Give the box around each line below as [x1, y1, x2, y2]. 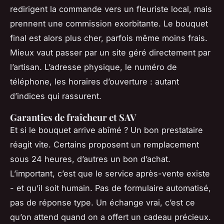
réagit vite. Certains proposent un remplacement [10, 139, 199, 150]
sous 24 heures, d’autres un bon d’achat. [10, 154, 170, 164]
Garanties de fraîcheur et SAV [10, 111, 136, 124]
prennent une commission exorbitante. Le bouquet [10, 18, 208, 29]
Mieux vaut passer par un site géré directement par [10, 47, 210, 58]
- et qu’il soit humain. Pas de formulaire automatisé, [10, 183, 211, 193]
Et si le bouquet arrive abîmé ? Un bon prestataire [10, 125, 203, 135]
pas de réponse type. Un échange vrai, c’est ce [10, 197, 195, 208]
